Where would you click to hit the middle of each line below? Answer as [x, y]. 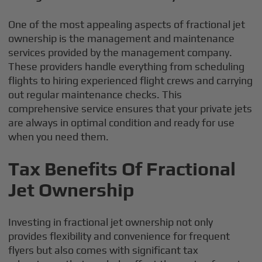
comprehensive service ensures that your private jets [130, 108]
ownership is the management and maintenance [122, 38]
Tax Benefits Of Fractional [122, 169]
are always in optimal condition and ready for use [122, 123]
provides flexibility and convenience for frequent [119, 236]
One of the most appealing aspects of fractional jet [127, 24]
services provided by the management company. [120, 52]
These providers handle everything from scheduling [127, 66]
